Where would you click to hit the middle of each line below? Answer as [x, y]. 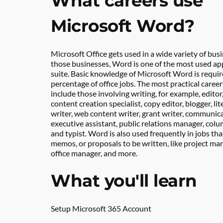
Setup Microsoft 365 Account [101, 208]
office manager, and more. [94, 153]
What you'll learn [124, 181]
